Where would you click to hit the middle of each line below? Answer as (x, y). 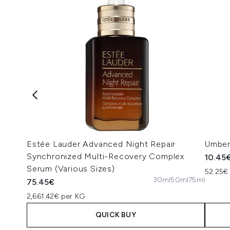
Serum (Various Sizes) (71, 169)
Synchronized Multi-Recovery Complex (106, 156)
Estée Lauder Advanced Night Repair (101, 144)
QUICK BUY (116, 215)
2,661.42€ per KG (56, 196)
